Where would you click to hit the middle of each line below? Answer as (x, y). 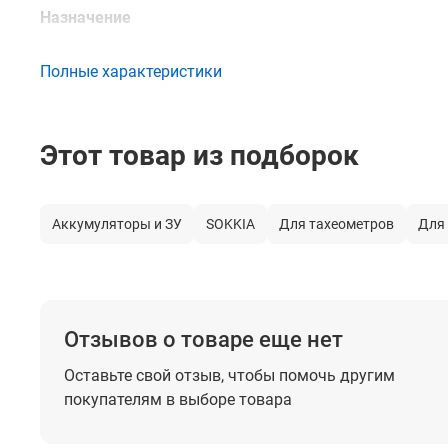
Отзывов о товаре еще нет (203, 339)
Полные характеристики (131, 71)
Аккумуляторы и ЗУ (117, 224)
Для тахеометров (336, 224)
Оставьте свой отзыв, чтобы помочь (200, 375)
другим (365, 375)
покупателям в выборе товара (178, 399)
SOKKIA (230, 224)
